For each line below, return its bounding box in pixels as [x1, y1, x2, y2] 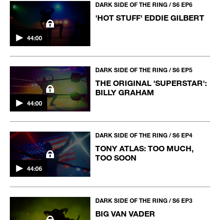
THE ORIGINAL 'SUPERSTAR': [95, 78, 207, 87]
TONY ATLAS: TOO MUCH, [95, 143, 194, 153]
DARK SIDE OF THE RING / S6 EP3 [95, 196, 193, 205]
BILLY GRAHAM [95, 87, 155, 97]
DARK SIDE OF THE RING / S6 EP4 [95, 131, 193, 139]
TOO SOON [95, 152, 137, 162]
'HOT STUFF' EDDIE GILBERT [95, 12, 205, 22]
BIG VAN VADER [95, 209, 156, 219]
